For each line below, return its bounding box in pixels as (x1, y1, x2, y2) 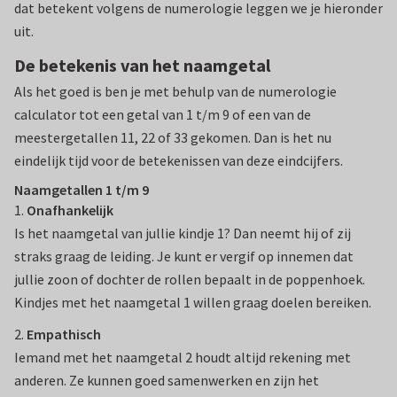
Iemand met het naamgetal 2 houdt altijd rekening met (14, 348, 351, 367)
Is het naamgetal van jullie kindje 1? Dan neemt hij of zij (14, 224, 351, 243)
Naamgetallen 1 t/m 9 (14, 181, 149, 199)
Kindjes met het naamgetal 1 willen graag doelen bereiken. (14, 293, 371, 312)
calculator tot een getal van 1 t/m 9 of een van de (14, 105, 311, 124)
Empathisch (27, 325, 101, 344)
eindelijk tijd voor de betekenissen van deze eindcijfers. (14, 152, 343, 170)
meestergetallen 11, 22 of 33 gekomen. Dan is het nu (14, 128, 331, 147)
